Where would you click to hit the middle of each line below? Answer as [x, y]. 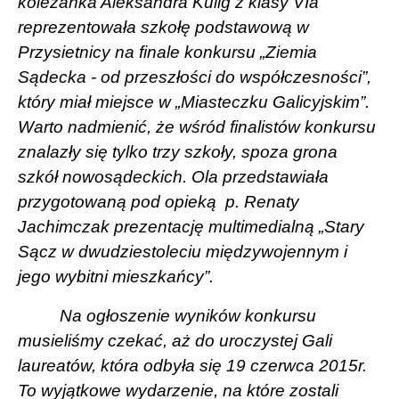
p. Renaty [262, 201]
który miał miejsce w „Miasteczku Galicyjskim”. [194, 102]
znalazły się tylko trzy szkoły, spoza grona [178, 151]
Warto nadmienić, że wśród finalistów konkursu [197, 126]
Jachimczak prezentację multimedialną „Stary [191, 226]
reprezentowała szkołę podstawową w [163, 27]
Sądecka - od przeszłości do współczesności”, [195, 77]
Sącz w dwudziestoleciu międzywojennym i [183, 251]
